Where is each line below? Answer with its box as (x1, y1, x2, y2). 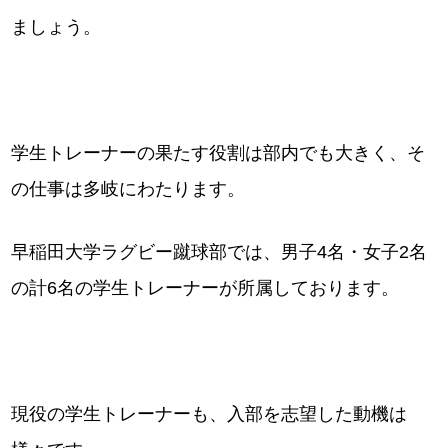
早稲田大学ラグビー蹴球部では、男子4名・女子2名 (11, 242, 428, 262)
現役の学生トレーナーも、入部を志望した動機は (11, 404, 408, 424)
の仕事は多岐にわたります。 (11, 179, 246, 199)
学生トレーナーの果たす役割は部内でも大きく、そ (11, 143, 426, 163)
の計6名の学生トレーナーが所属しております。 (11, 278, 400, 298)
